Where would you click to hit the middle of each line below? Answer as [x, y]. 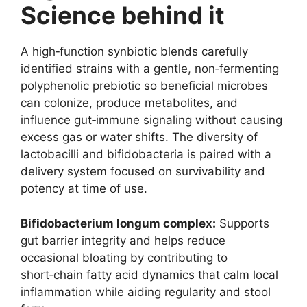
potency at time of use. [84, 189]
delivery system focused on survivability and [143, 172]
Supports [243, 223]
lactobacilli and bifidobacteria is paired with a [146, 155]
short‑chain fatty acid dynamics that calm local [149, 274]
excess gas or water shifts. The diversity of [139, 137]
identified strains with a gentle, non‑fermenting [150, 69]
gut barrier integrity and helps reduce [123, 240]
